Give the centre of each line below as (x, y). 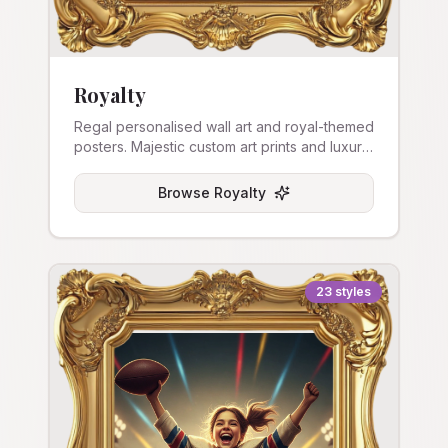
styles (353, 291)
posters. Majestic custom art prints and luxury (222, 146)
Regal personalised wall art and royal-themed (224, 126)
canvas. (99, 166)
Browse (186, 192)
